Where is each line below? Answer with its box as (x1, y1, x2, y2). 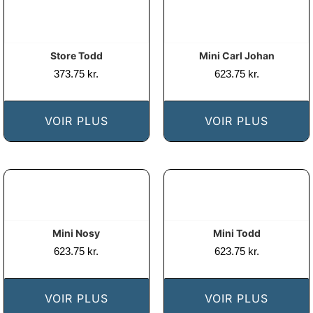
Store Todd (50, 49, 103, 61)
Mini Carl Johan (198, 49, 275, 61)
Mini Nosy (52, 226, 101, 239)
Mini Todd (212, 226, 261, 239)
